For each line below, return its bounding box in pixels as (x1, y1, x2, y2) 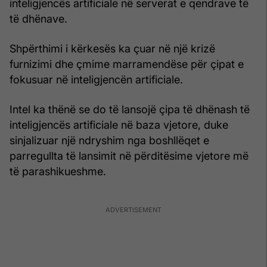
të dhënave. (10, 12, 67, 25)
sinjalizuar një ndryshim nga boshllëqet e (10, 133, 209, 147)
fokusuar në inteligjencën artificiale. (10, 73, 183, 86)
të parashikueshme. (10, 164, 106, 178)
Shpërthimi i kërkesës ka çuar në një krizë (10, 42, 215, 55)
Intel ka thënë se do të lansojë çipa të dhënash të (10, 103, 250, 116)
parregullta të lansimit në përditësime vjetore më (10, 149, 249, 162)
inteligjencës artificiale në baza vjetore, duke (10, 118, 228, 131)
